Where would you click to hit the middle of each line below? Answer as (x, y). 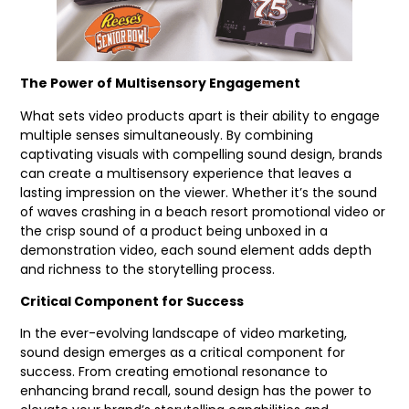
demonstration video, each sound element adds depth (196, 250)
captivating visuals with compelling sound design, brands (202, 154)
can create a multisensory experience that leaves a (186, 173)
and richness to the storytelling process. (148, 269)
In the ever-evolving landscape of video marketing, (184, 334)
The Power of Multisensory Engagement (161, 84)
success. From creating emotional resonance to (174, 372)
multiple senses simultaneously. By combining (167, 135)
